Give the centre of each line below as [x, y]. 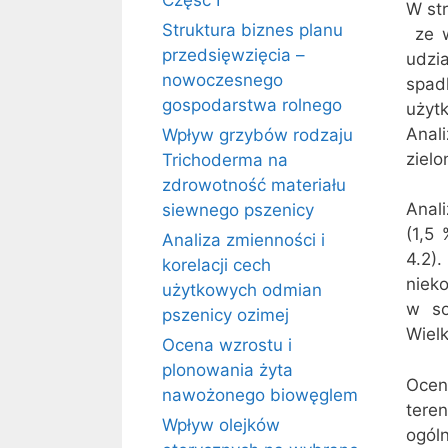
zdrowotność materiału [254, 185]
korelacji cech [216, 265]
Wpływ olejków [221, 425]
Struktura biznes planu [252, 30]
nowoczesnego [222, 80]
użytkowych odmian [242, 290]
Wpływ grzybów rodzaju [257, 135]
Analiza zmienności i [243, 240]
